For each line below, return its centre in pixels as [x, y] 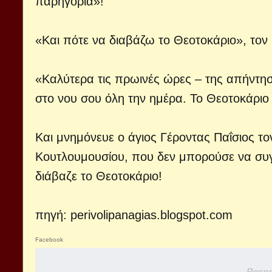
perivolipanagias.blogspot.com [151, 215]
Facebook [49, 240]
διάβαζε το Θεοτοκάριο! [99, 176]
